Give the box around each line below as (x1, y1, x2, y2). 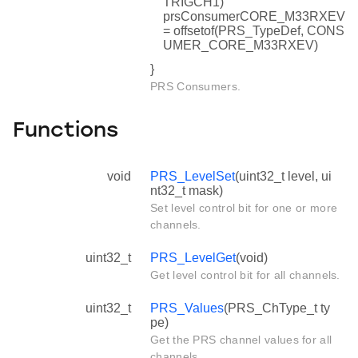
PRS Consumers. (150, 80, 241, 93)
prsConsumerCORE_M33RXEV (163, 10, 345, 24)
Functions (13, 120, 118, 142)
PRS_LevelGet (150, 250, 236, 265)
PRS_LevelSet (150, 169, 235, 183)
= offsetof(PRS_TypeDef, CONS (163, 24, 344, 38)
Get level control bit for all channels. (150, 268, 340, 281)
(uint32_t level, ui (235, 169, 332, 183)
